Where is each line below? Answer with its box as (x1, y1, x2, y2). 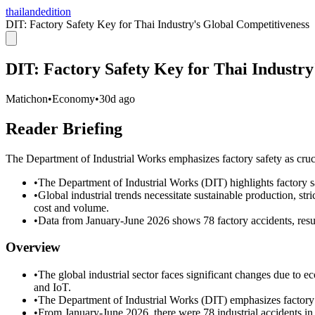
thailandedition (6, 6, 71, 18)
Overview (6, 240, 60, 255)
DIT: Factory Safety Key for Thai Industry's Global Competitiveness (6, 18, 309, 30)
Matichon (6, 92, 48, 105)
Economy (52, 92, 95, 105)
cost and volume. (34, 201, 109, 214)
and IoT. (34, 281, 71, 294)
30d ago (99, 92, 135, 105)
